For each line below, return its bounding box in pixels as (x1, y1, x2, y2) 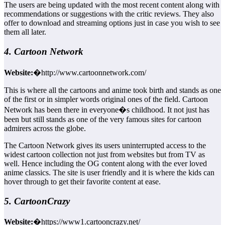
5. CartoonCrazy (4, 195, 70, 206)
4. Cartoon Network (4, 46, 83, 57)
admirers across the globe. (4, 124, 86, 133)
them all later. (4, 28, 46, 37)
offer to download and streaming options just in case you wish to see (4, 19, 220, 28)
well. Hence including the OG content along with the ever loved (4, 159, 207, 168)
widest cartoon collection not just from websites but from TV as (4, 150, 205, 159)
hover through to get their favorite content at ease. (4, 177, 161, 186)
